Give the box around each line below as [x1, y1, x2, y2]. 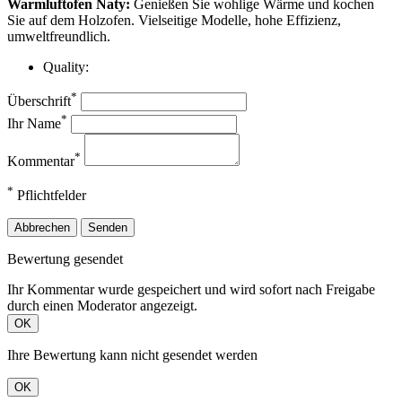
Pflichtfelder [13, 188, 86, 204]
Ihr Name [7, 115, 61, 131]
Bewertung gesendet [7, 251, 123, 267]
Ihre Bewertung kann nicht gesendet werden [7, 347, 258, 363]
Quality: [43, 59, 89, 75]
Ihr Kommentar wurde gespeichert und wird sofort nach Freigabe [7, 282, 375, 298]
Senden [88, 221, 127, 235]
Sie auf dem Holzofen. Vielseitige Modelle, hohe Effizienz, [7, 13, 341, 29]
